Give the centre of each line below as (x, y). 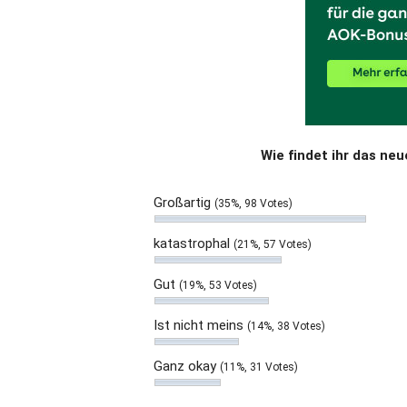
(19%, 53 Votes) (218, 286)
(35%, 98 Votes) (253, 204)
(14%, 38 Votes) (286, 327)
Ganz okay (187, 367)
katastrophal (194, 244)
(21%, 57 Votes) (273, 245)
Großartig (184, 203)
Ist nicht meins (200, 326)
